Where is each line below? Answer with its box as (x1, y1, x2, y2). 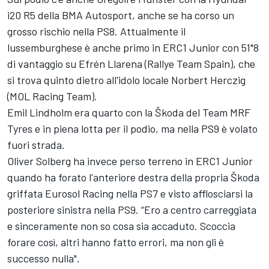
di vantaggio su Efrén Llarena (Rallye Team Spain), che (7, 56, 255, 70)
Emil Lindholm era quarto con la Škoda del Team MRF (7, 105, 250, 119)
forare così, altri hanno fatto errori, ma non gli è (7, 235, 224, 249)
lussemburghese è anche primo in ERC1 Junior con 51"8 (7, 40, 259, 54)
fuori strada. (7, 138, 65, 151)
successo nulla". (7, 251, 80, 265)
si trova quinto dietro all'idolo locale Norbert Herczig (7, 73, 246, 86)
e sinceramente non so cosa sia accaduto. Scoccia (7, 219, 235, 232)
